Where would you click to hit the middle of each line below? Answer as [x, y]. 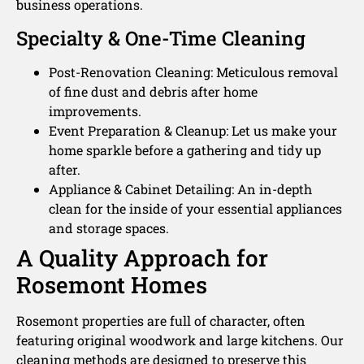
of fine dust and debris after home [153, 91]
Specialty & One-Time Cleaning [161, 38]
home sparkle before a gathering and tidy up [185, 149]
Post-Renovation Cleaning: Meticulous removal [193, 71]
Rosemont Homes [112, 284]
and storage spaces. [109, 227]
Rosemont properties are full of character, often [161, 320]
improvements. [95, 110]
